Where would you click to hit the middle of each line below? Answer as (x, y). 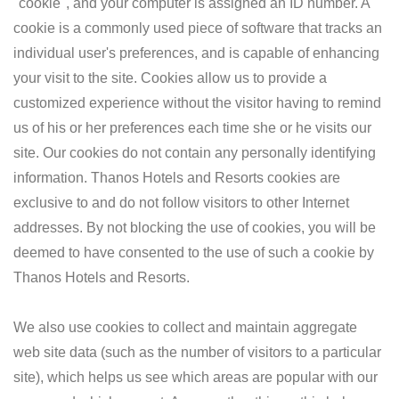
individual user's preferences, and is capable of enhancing (196, 53)
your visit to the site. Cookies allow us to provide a (170, 78)
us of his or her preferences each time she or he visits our (192, 128)
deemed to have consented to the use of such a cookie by (194, 252)
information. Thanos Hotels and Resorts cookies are (177, 178)
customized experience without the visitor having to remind (197, 103)
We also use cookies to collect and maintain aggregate (185, 327)
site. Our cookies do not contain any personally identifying (195, 153)
